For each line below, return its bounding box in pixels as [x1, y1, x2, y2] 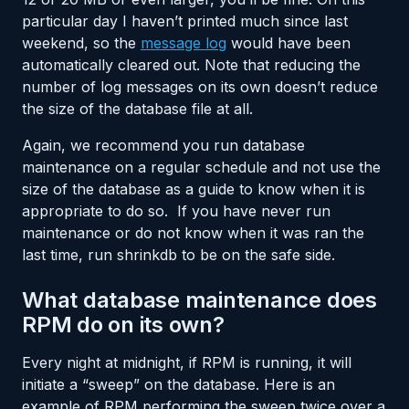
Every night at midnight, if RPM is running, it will [22, 352, 351, 372]
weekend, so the [22, 33, 141, 52]
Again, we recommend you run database [22, 135, 305, 154]
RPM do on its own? [22, 310, 225, 338]
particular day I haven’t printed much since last [22, 11, 348, 30]
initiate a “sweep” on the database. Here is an [22, 374, 335, 393]
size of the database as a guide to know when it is [22, 179, 365, 198]
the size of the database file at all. [22, 99, 253, 118]
